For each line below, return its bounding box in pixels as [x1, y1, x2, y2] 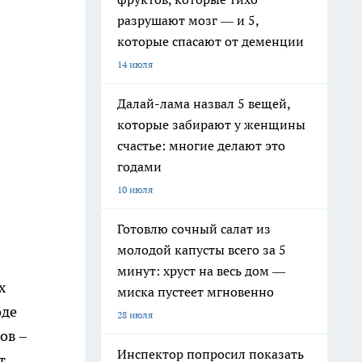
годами [117, 158, 162, 175]
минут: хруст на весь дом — [117, 263, 285, 279]
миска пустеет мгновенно [117, 284, 274, 300]
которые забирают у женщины [117, 116, 305, 133]
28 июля [117, 309, 153, 321]
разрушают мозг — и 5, [117, 12, 259, 28]
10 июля [117, 183, 153, 196]
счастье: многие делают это [117, 137, 285, 154]
